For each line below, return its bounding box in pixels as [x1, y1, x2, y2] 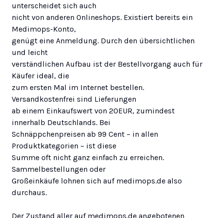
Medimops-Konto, [12, 24, 76, 34]
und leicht [12, 47, 48, 57]
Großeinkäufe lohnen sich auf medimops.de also [12, 176, 182, 185]
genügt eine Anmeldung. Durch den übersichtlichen [12, 36, 195, 45]
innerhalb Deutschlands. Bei [12, 117, 110, 127]
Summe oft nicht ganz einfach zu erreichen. [12, 152, 164, 162]
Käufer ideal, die [12, 71, 69, 80]
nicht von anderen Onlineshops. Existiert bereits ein [12, 12, 193, 22]
